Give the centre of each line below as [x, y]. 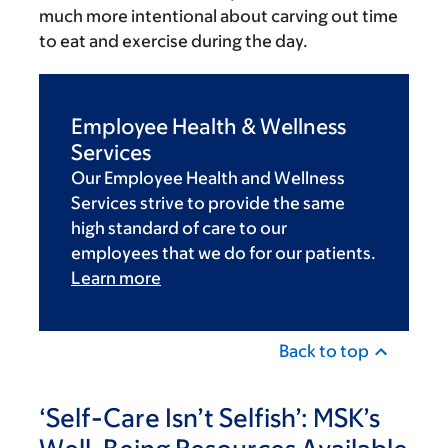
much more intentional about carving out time [218, 16]
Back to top [324, 351]
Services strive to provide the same [208, 203]
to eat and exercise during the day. [173, 41]
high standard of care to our [179, 228]
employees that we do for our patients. [223, 253]
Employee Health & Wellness [208, 127]
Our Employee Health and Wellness [208, 178]
